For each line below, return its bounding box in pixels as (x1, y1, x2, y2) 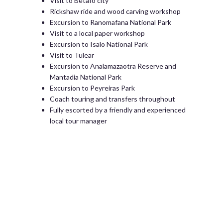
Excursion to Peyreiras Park (50, 84, 135, 92)
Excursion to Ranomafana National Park (50, 18, 171, 26)
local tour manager (50, 116, 107, 125)
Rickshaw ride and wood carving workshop (50, 7, 181, 15)
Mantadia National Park (50, 73, 121, 81)
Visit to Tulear (50, 51, 94, 59)
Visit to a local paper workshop (50, 29, 145, 37)
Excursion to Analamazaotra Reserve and (50, 62, 176, 70)
